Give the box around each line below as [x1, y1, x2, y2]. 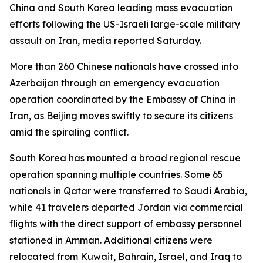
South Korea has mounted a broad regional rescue [9, 152, 241, 164]
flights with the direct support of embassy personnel [9, 218, 242, 230]
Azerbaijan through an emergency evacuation [9, 77, 220, 89]
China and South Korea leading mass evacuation [9, 2, 232, 14]
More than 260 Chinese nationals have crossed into [9, 60, 238, 72]
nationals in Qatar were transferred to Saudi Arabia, [9, 185, 247, 197]
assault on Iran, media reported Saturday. [9, 35, 201, 46]
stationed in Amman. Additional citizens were [9, 234, 213, 246]
